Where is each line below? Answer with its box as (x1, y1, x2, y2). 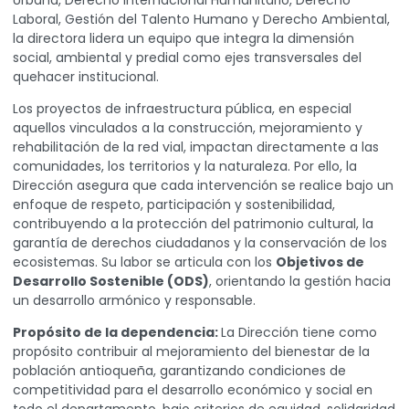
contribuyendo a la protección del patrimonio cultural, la (13, 215, 373, 234)
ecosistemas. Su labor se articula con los (13, 253, 276, 272)
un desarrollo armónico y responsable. (13, 291, 256, 310)
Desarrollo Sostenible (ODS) (13, 272, 209, 291)
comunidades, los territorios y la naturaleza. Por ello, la (13, 157, 357, 176)
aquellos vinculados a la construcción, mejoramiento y (13, 119, 362, 138)
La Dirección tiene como (221, 323, 377, 342)
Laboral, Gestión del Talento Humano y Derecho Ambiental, (13, 10, 390, 29)
